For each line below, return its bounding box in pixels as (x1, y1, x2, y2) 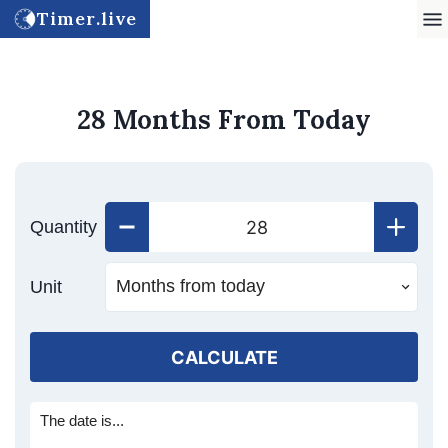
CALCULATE (170, 346, 278, 368)
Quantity (30, 217, 97, 237)
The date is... (40, 412, 124, 429)
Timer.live (36, 7, 138, 30)
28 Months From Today (77, 103, 371, 136)
